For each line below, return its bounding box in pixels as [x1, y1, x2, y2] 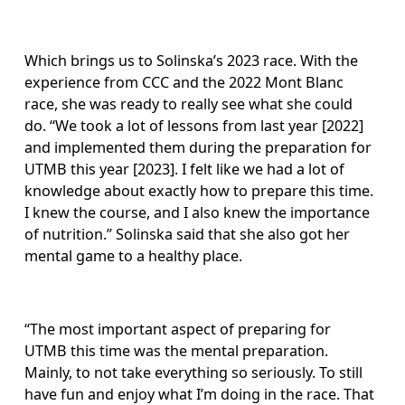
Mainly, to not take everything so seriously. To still [24, 362, 367, 382]
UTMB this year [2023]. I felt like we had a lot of [24, 159, 349, 180]
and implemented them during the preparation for [24, 137, 376, 158]
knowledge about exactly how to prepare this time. [24, 181, 378, 202]
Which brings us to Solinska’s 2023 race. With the [24, 51, 363, 71]
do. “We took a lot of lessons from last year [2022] [24, 116, 368, 137]
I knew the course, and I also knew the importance [24, 202, 374, 223]
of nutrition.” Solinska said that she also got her [24, 224, 354, 245]
